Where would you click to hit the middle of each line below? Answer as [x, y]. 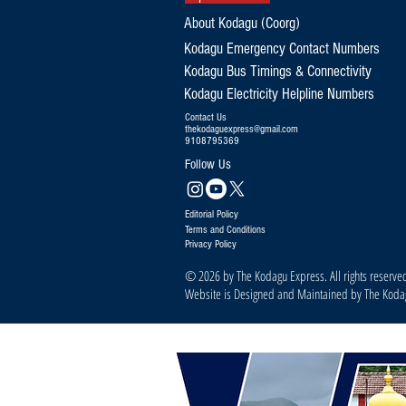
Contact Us [206, 117]
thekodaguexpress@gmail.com [242, 129]
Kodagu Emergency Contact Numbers [284, 48]
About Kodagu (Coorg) [242, 23]
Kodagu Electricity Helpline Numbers [279, 93]
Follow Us [208, 164]
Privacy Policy [211, 244]
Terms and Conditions [225, 229]
